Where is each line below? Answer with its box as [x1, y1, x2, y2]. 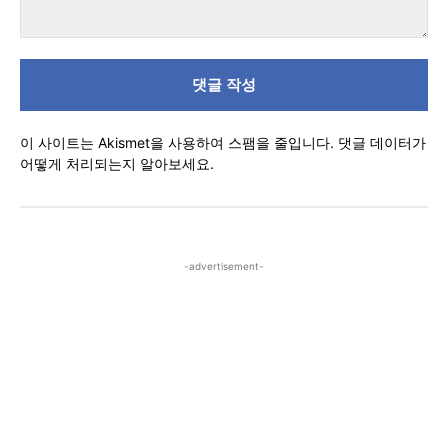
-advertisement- [184, 259, 264, 272]
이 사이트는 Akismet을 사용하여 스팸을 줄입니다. [20, 133, 338, 151]
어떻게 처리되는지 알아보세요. [20, 154, 214, 172]
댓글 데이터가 [338, 133, 426, 151]
